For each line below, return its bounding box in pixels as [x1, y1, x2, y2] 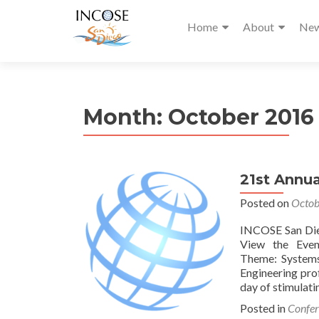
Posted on [240, 196, 291, 209]
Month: [83, 104, 168, 130]
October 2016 [168, 104, 314, 130]
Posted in [240, 301, 288, 315]
